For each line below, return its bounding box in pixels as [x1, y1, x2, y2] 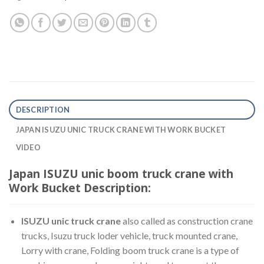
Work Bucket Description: [9, 179, 151, 196]
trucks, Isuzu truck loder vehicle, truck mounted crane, [21, 229, 237, 241]
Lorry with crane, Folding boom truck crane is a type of [21, 244, 239, 256]
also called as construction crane [122, 214, 253, 226]
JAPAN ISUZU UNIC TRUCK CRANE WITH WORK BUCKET [15, 124, 226, 134]
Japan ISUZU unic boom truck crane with [9, 165, 233, 181]
